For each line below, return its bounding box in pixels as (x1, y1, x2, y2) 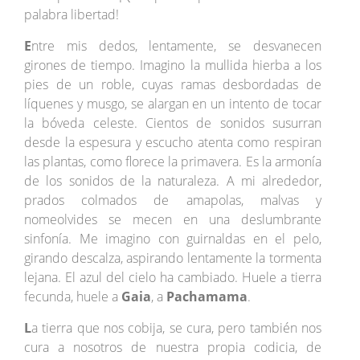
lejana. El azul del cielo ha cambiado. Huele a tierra (24, 268, 322, 287)
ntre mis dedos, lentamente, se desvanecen (31, 37, 322, 55)
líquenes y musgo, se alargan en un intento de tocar (24, 95, 322, 113)
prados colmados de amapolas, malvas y (24, 191, 322, 210)
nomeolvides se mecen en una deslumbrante (24, 211, 322, 229)
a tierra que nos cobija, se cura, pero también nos (31, 319, 322, 337)
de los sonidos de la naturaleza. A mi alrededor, (24, 172, 322, 190)
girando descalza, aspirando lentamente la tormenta (24, 249, 322, 268)
